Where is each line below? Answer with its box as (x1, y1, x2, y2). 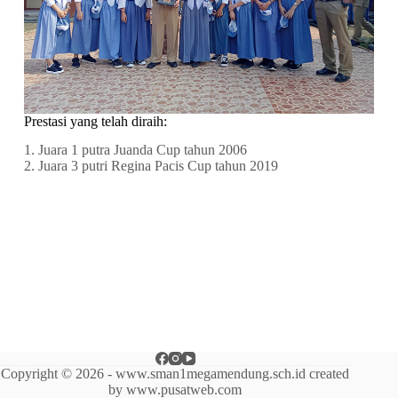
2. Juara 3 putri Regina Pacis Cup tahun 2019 (23, 158, 278, 174)
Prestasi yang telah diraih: (23, 113, 167, 129)
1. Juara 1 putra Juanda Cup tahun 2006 (23, 142, 247, 158)
